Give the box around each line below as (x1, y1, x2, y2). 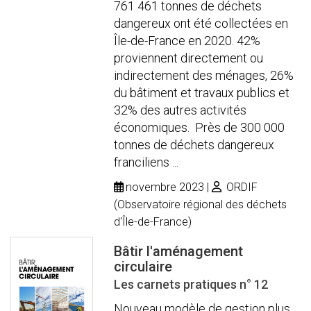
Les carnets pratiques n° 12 (114, 276, 269, 292)
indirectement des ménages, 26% (114, 67, 294, 83)
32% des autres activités (114, 102, 247, 117)
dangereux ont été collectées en (114, 15, 289, 31)
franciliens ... (114, 154, 179, 169)
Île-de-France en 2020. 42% (114, 33, 261, 48)
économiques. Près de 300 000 (114, 119, 285, 135)
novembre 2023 (126, 180, 205, 194)
